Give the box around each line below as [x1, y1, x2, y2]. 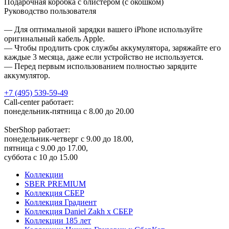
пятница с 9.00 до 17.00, [4, 143, 88, 152]
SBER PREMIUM [25, 179, 86, 188]
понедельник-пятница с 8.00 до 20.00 [4, 106, 134, 116]
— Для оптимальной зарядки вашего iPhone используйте [4, 25, 202, 34]
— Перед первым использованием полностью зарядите [4, 61, 197, 71]
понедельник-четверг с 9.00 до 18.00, [4, 134, 133, 143]
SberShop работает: [4, 125, 70, 134]
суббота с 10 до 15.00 [4, 152, 78, 162]
